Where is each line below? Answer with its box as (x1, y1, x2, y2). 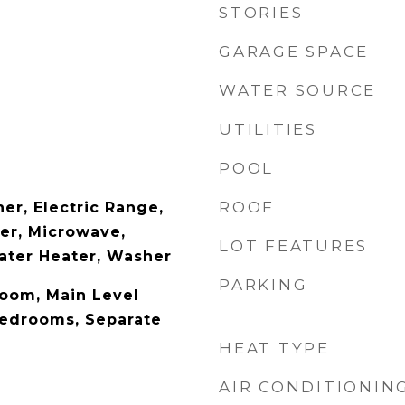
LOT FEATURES (219, 237, 368, 255)
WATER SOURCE (219, 81, 376, 99)
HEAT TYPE (219, 339, 330, 357)
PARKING (219, 276, 308, 294)
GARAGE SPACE (219, 42, 369, 61)
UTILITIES (219, 120, 317, 138)
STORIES (219, 4, 304, 22)
